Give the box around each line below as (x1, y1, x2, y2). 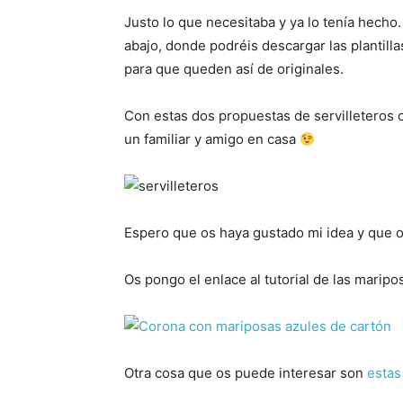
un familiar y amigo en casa (124, 130, 300, 148)
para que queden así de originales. (124, 60, 344, 78)
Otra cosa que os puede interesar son (124, 364, 367, 382)
